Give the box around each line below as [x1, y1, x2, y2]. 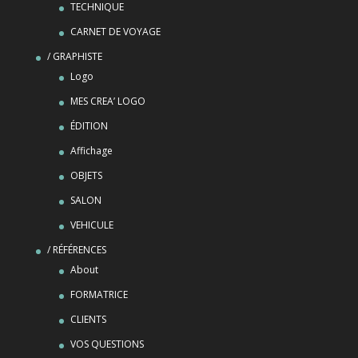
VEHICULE [70, 218, 113, 233]
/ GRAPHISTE [46, 50, 102, 64]
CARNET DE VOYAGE [70, 25, 161, 39]
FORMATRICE [70, 288, 128, 302]
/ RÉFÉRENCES [46, 243, 106, 257]
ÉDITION [70, 119, 108, 133]
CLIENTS [70, 312, 106, 327]
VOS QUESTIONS [70, 337, 144, 352]
